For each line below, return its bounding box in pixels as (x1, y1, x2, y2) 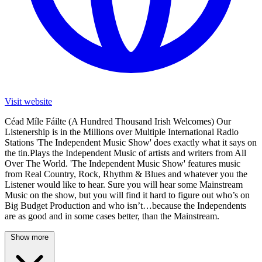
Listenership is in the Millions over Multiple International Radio (5, 126, 239, 137)
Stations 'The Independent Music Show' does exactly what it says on (5, 137, 257, 147)
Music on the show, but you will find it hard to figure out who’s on (5, 189, 250, 200)
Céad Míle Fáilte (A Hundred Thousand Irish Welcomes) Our (5, 116, 231, 126)
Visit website (5, 96, 52, 106)
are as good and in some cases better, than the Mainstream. (5, 211, 219, 221)
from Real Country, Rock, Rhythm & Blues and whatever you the (5, 168, 247, 179)
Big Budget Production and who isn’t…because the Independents (5, 200, 246, 211)
